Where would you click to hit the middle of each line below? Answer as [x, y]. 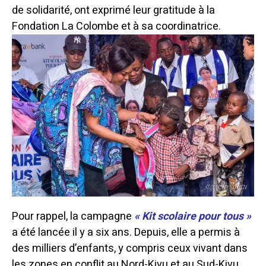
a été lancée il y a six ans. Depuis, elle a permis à [126, 232]
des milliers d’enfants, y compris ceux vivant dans [130, 248]
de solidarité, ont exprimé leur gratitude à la [113, 11]
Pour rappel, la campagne [73, 216]
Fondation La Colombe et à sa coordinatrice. [116, 27]
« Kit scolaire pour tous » [193, 216]
